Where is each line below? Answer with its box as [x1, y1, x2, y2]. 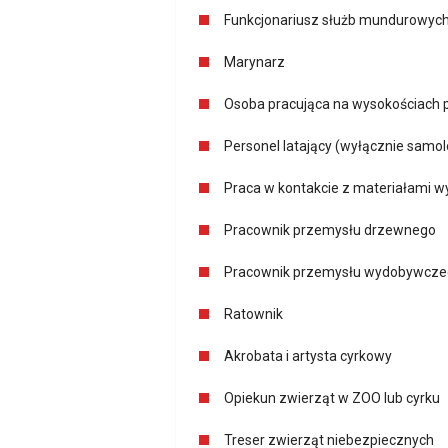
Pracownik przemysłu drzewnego [224, 222, 436, 238]
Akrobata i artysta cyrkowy [224, 348, 392, 364]
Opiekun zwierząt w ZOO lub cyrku [224, 390, 440, 406]
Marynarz [224, 54, 285, 70]
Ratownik [224, 306, 283, 322]
